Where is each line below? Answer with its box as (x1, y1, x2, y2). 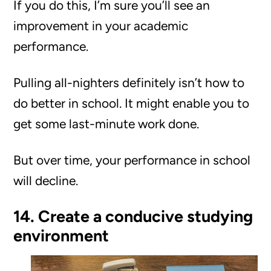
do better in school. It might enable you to (13, 96, 250, 111)
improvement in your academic (13, 18, 189, 33)
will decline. (13, 173, 79, 188)
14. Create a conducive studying (13, 206, 253, 226)
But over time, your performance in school (13, 152, 251, 168)
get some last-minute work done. (13, 116, 200, 131)
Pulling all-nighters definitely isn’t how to (13, 75, 245, 90)
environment (13, 226, 109, 246)
